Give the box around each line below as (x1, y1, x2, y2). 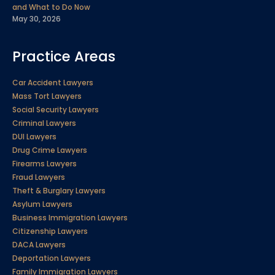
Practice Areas (12, 46, 115, 66)
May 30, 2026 (12, 13, 61, 24)
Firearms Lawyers (12, 158, 77, 169)
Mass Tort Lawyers (12, 90, 82, 101)
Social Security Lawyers (12, 104, 99, 115)
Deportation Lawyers (12, 252, 91, 263)
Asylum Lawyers (12, 198, 72, 209)
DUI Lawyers (12, 131, 56, 142)
